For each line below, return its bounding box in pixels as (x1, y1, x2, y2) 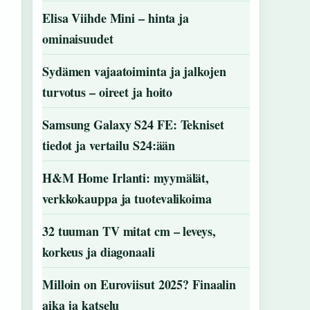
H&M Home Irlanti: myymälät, (42, 169, 210, 187)
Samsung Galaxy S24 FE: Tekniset (42, 116, 224, 134)
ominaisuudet (42, 30, 113, 48)
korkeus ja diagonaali (42, 243, 155, 261)
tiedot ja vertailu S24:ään (42, 136, 176, 154)
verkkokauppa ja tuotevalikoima (42, 190, 212, 208)
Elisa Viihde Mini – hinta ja (42, 9, 189, 27)
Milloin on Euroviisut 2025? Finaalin (42, 275, 237, 293)
